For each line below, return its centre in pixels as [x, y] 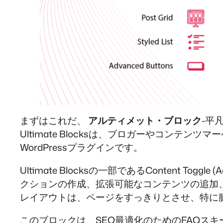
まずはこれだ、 [54, 121]
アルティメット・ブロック [145, 121]
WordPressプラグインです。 [81, 148]
